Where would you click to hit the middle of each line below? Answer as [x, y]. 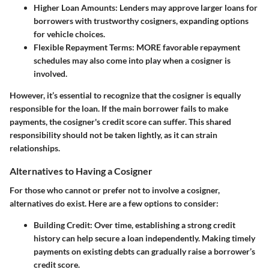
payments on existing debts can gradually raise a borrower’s [144, 251]
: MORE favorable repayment [186, 47]
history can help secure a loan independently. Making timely [144, 238]
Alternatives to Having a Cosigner [81, 171]
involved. [50, 74]
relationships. [35, 148]
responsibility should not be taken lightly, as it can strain [113, 135]
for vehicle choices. [69, 34]
